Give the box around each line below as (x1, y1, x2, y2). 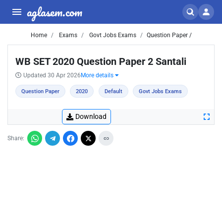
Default (104, 88, 122, 95)
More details (81, 72, 115, 79)
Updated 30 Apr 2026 (23, 72, 81, 79)
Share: (7, 135, 24, 142)
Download (75, 112, 107, 120)
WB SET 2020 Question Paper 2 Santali (15, 55, 186, 67)
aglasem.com (27, 2, 82, 21)
